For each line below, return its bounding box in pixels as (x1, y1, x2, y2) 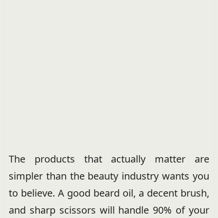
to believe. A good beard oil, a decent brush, (8, 186, 210, 200)
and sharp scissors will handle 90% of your (8, 203, 210, 217)
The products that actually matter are (8, 152, 210, 166)
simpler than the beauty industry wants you (8, 169, 210, 183)
